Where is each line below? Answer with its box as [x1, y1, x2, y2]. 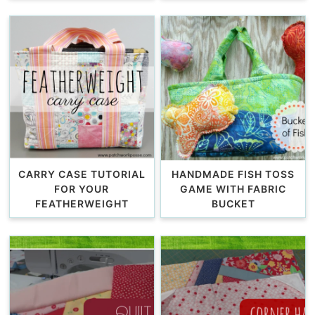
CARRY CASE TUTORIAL [18, 167, 146, 180]
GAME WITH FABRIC [180, 182, 286, 195]
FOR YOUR [54, 182, 110, 195]
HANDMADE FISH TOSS [172, 167, 295, 180]
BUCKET [211, 197, 255, 210]
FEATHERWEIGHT [34, 197, 129, 210]
